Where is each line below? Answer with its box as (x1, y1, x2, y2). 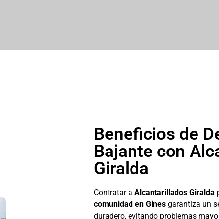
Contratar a (94, 187, 134, 197)
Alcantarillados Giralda (134, 187, 215, 197)
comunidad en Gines (94, 199, 166, 209)
